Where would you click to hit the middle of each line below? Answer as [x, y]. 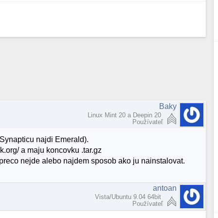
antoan [165, 188]
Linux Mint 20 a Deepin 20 [126, 115]
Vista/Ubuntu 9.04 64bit [129, 197]
